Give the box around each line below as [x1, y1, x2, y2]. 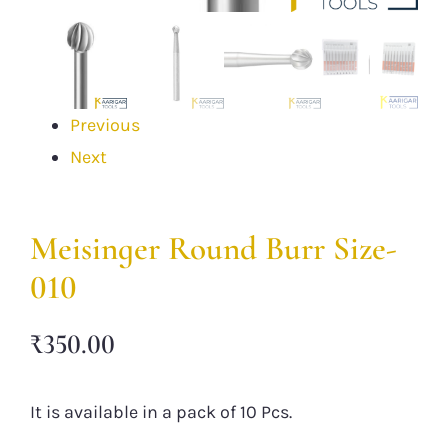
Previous [70, 113, 140, 136]
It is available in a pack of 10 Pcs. [30, 401, 292, 424]
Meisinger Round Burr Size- [30, 227, 397, 269]
